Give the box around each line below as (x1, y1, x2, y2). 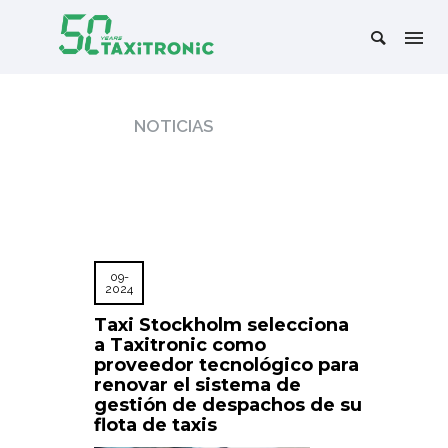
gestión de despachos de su (94, 394, 362, 417)
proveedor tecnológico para (94, 354, 359, 377)
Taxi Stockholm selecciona (94, 314, 349, 337)
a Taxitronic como (94, 334, 266, 357)
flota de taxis (94, 414, 217, 437)
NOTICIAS (134, 116, 213, 137)
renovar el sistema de (94, 374, 301, 397)
